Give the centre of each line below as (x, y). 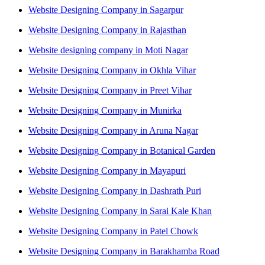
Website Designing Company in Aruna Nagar (113, 131)
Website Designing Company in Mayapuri (107, 171)
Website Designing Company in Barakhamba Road (124, 251)
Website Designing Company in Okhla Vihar (112, 70)
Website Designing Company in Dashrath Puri (115, 191)
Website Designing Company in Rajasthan (107, 30)
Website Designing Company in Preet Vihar (110, 91)
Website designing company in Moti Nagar (108, 50)
